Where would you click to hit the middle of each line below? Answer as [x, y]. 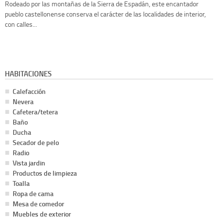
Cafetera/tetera [35, 111]
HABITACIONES [28, 73]
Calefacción [29, 91]
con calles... [21, 24]
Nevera [23, 101]
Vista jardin [29, 163]
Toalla [21, 183]
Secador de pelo [36, 142]
